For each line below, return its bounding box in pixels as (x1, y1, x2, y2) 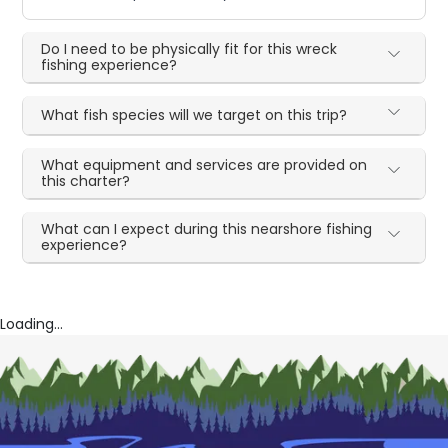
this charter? (41, 170, 131, 191)
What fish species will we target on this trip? (41, 104, 348, 125)
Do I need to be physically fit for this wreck (41, 38, 338, 59)
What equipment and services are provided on (41, 154, 368, 175)
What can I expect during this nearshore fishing (41, 218, 373, 239)
